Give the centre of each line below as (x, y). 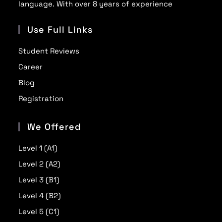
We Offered (55, 127)
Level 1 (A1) (38, 148)
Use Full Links (60, 30)
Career (31, 67)
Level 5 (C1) (39, 212)
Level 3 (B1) (39, 180)
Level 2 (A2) (40, 164)
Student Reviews (49, 51)
